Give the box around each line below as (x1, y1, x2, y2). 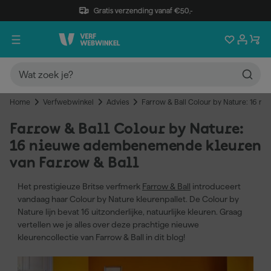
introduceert (191, 181, 241, 191)
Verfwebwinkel (43, 98, 94, 106)
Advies (106, 98, 129, 106)
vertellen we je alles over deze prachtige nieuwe (18, 220, 199, 229)
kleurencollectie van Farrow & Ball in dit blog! (18, 232, 185, 242)
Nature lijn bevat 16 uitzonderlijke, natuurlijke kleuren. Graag (18, 207, 242, 217)
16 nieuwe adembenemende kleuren (10, 139, 261, 154)
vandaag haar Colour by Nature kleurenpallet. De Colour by (18, 194, 239, 204)
